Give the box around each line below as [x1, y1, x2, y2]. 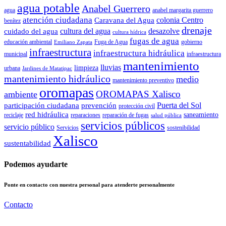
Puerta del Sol [157, 100, 201, 109]
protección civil [119, 102, 155, 109]
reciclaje [4, 111, 23, 119]
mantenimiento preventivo [112, 76, 174, 84]
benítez [4, 17, 21, 24]
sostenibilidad [167, 124, 200, 131]
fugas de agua [130, 36, 179, 46]
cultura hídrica [112, 29, 146, 35]
